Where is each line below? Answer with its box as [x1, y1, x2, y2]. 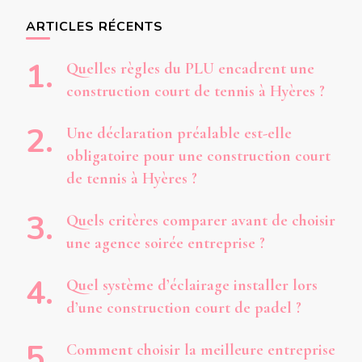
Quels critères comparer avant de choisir [66, 211, 335, 231]
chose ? [26, 5, 74, 25]
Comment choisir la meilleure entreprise [66, 340, 335, 360]
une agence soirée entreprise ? [66, 234, 265, 254]
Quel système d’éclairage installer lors [66, 276, 318, 296]
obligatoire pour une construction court [66, 146, 330, 166]
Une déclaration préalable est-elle [66, 124, 292, 144]
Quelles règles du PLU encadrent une [66, 59, 314, 79]
